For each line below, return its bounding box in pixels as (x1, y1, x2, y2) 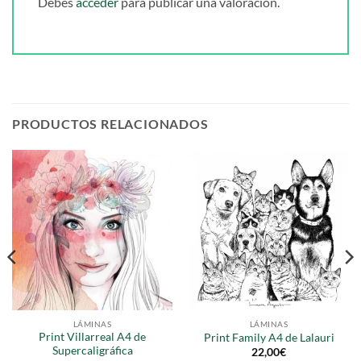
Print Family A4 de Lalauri (203, 330, 334, 344)
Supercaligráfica (52, 344, 133, 358)
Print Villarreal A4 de (39, 330, 146, 344)
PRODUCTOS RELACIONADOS (12, 115, 209, 131)
